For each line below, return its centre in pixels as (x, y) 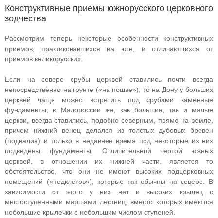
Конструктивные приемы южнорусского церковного (109, 8)
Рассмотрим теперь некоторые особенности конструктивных (109, 38)
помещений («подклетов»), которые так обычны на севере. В (109, 182)
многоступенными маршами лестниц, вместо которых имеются (109, 202)
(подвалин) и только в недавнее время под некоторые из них (109, 141)
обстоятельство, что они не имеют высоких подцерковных (109, 171)
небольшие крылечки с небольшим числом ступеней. (90, 212)
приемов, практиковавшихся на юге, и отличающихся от (109, 49)
